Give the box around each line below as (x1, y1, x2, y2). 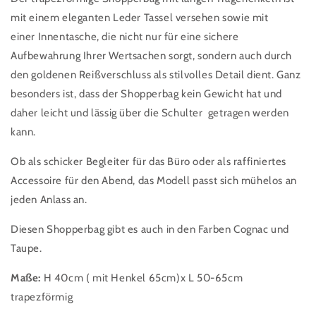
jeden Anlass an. (11, 193, 87, 207)
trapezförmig (11, 291, 73, 304)
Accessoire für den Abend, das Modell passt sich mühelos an (11, 174, 297, 188)
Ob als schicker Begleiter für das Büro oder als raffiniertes (11, 155, 287, 169)
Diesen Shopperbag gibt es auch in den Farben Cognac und (11, 223, 290, 236)
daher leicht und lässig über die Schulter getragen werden (11, 107, 289, 120)
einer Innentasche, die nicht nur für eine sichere (11, 30, 239, 44)
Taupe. (11, 242, 42, 255)
